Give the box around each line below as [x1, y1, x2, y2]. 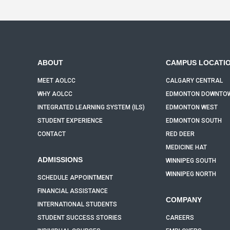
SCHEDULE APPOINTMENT [37, 174, 113, 181]
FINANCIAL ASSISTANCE [37, 187, 108, 195]
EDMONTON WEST [165, 104, 218, 111]
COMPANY [165, 196, 202, 204]
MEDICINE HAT [165, 144, 207, 151]
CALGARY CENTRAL [165, 77, 223, 84]
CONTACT [37, 130, 66, 138]
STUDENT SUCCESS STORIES [37, 214, 122, 221]
